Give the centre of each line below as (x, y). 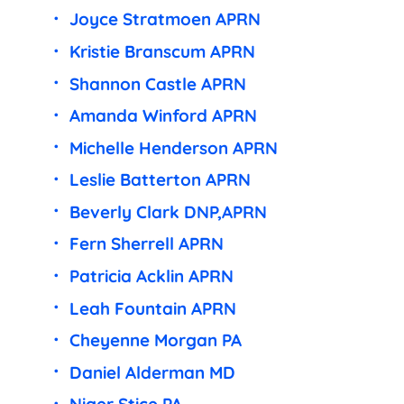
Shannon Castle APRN (157, 83)
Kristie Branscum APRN (162, 52)
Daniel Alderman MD (152, 372)
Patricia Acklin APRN (151, 275)
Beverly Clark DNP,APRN (168, 211)
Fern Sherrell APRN (146, 244)
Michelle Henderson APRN (173, 147)
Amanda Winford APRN (163, 116)
